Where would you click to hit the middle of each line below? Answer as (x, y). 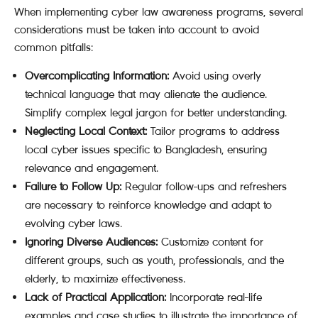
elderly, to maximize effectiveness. (105, 279)
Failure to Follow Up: (73, 186)
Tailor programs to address (213, 131)
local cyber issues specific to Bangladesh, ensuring (146, 149)
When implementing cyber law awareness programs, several (159, 12)
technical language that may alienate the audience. (146, 94)
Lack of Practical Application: (95, 297)
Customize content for (210, 242)
